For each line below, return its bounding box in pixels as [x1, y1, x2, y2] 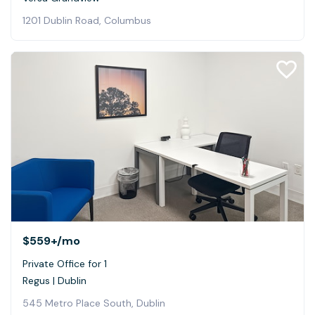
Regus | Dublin [22, 274, 86, 288]
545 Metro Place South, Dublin [22, 297, 165, 310]
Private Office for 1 [22, 257, 107, 271]
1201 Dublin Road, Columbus [22, 13, 151, 27]
